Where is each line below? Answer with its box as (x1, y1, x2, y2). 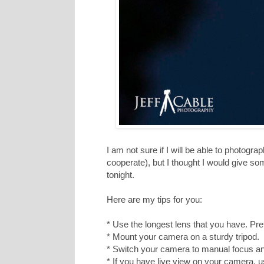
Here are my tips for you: (107, 194, 202, 205)
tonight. (107, 170, 134, 180)
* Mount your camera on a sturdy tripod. (107, 232, 259, 242)
